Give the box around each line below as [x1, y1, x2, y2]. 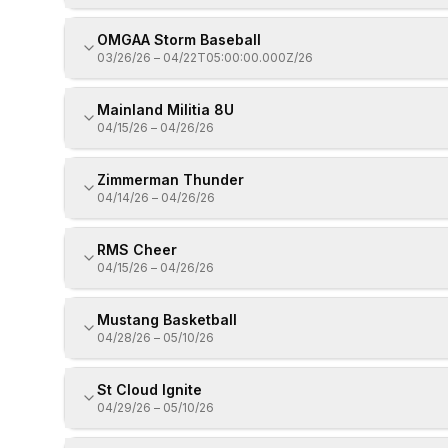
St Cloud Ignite [97, 381, 202, 398]
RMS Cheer [97, 241, 177, 258]
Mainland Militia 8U [97, 101, 234, 118]
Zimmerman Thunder [97, 171, 244, 188]
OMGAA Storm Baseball [97, 31, 261, 48]
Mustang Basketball [97, 311, 237, 328]
